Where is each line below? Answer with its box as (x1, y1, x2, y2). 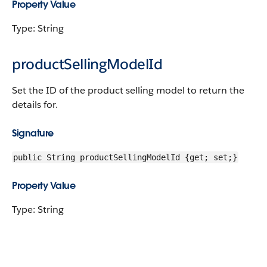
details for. (12, 98, 58, 111)
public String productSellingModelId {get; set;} (13, 153, 237, 162)
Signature (12, 127, 54, 139)
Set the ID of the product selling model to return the (12, 84, 244, 97)
